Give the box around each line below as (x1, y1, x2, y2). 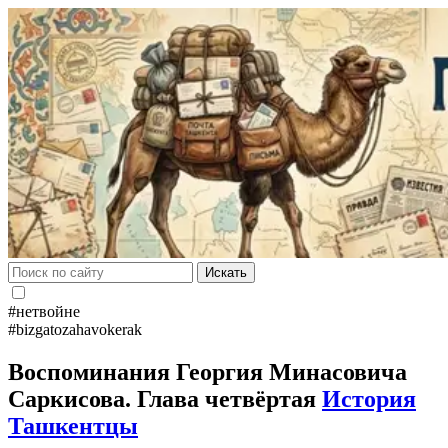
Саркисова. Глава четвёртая (8, 385, 322, 412)
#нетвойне (8, 303, 80, 320)
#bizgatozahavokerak (8, 321, 142, 338)
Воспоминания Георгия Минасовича (8, 358, 407, 385)
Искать (205, 265, 247, 280)
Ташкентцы (8, 412, 138, 439)
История (322, 385, 416, 412)
